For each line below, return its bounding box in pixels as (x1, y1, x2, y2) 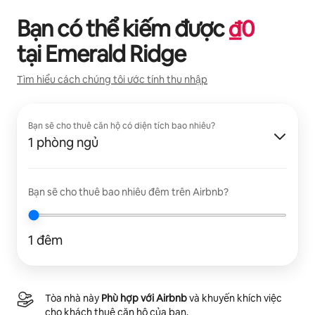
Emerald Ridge (45, 39, 186, 68)
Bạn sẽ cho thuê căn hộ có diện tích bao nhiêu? (28, 120, 215, 131)
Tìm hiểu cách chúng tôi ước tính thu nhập (17, 72, 207, 86)
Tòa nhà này (45, 291, 101, 304)
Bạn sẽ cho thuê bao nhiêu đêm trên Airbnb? (28, 185, 229, 198)
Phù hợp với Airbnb (101, 291, 187, 304)
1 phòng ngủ (28, 134, 98, 150)
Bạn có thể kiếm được (17, 13, 229, 43)
